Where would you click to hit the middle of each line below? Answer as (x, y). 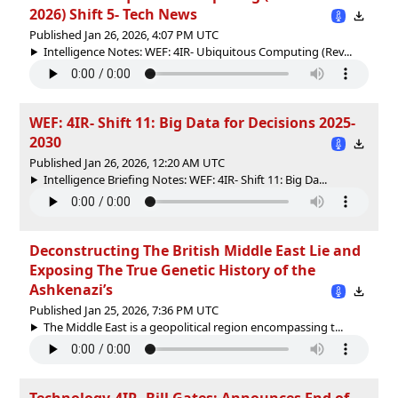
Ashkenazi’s (71, 289)
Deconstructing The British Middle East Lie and (195, 250)
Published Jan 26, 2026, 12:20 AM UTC (127, 162)
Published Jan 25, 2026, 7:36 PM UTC (124, 310)
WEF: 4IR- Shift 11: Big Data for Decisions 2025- (192, 122)
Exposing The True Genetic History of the (172, 270)
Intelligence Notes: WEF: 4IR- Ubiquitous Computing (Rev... (197, 51)
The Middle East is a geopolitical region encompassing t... (193, 326)
